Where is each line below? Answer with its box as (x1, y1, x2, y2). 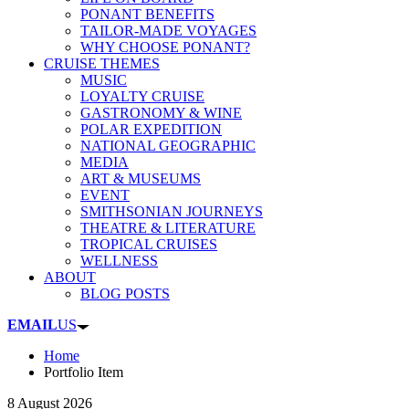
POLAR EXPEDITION (80, 121, 222, 138)
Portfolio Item (44, 364, 123, 381)
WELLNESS (80, 253, 158, 269)
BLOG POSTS (80, 286, 170, 302)
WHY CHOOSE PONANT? (80, 39, 250, 56)
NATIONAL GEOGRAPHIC (80, 138, 256, 154)
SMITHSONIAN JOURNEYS (80, 204, 263, 220)
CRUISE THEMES (44, 56, 160, 72)
